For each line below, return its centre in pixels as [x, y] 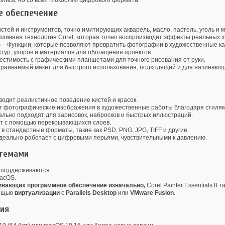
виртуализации [37, 193]
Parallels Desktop [91, 193]
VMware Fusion [152, 193]
